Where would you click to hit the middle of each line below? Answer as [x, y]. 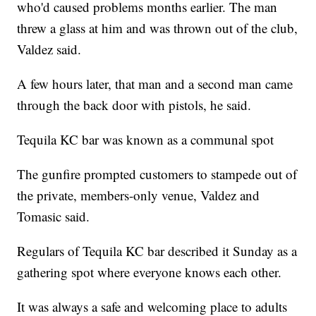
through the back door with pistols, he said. [134, 105]
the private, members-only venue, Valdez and [139, 195]
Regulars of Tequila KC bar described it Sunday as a [157, 251]
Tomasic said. [54, 217]
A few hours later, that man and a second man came [155, 84]
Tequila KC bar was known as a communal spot [146, 140]
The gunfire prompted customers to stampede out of [157, 174]
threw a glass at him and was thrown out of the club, [158, 28]
